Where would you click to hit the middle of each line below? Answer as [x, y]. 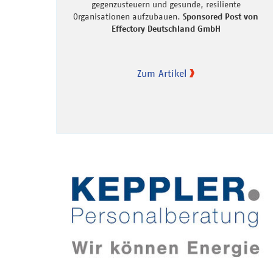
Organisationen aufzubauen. [128, 17]
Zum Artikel [162, 73]
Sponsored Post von [221, 17]
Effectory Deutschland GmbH [166, 29]
